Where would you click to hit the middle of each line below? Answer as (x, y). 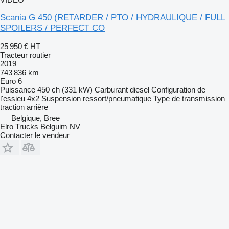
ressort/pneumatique (117, 98)
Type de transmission (189, 98)
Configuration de (178, 89)
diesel (140, 89)
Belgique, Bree (36, 118)
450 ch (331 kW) (65, 89)
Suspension (61, 98)
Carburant (111, 89)
